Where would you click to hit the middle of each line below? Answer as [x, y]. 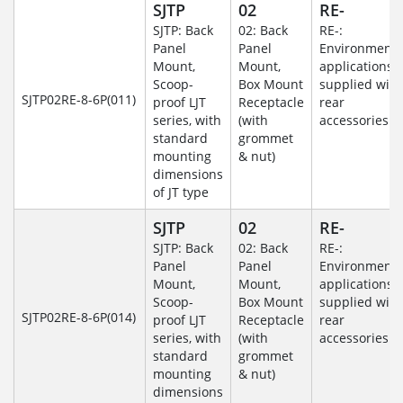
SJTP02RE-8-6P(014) [79, 318]
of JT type [181, 193]
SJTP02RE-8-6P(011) [79, 100]
